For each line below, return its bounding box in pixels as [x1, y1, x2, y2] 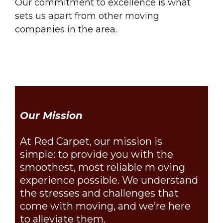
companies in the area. [15, 23, 117, 35]
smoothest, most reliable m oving [20, 161, 185, 173]
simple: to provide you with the [20, 148, 173, 160]
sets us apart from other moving [15, 10, 159, 21]
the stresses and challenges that [20, 187, 179, 199]
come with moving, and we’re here [20, 200, 191, 212]
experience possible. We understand [20, 174, 198, 186]
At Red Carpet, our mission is [20, 135, 162, 147]
